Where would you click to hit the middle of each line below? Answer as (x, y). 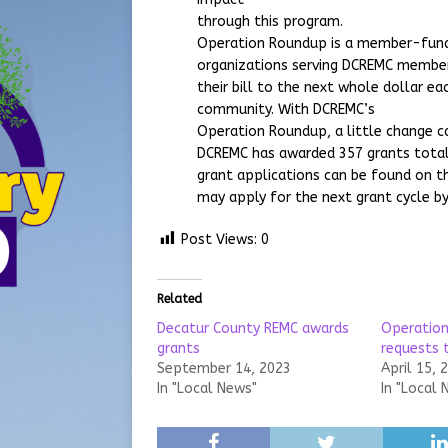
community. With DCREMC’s (286, 110)
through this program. (270, 22)
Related (179, 299)
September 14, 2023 (224, 369)
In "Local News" (207, 389)
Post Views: (219, 240)
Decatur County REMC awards (253, 329)
